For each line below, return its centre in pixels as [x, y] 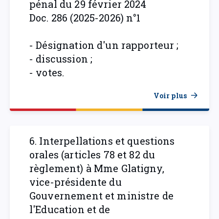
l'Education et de [70, 209]
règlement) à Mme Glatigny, [97, 168]
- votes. [47, 72]
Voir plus [170, 95]
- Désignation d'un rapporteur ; [104, 45]
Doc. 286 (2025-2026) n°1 [85, 18]
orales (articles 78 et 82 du [92, 154]
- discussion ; [61, 59]
